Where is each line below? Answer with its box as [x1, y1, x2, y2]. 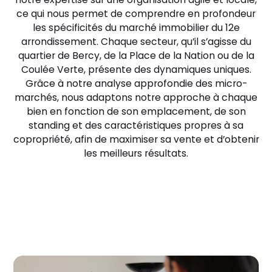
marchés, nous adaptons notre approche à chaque [15, 90, 257, 104]
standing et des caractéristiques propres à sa [29, 118, 243, 132]
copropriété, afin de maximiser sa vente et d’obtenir [13, 132, 259, 146]
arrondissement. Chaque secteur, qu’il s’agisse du [21, 34, 251, 49]
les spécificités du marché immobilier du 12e [32, 20, 240, 35]
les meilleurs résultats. [84, 146, 188, 160]
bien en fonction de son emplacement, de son [26, 104, 246, 118]
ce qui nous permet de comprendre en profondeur [16, 6, 256, 21]
